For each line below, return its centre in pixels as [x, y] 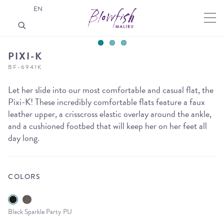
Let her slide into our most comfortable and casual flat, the [111, 90]
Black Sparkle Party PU [40, 212]
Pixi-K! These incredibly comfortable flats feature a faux [106, 102]
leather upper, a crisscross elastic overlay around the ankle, [110, 114]
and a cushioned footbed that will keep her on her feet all [107, 126]
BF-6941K [25, 67]
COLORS [24, 176]
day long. [24, 138]
